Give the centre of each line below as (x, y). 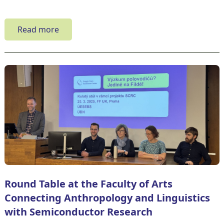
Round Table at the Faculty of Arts (88, 183)
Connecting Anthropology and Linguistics (107, 197)
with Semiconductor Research (78, 211)
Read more (38, 29)
